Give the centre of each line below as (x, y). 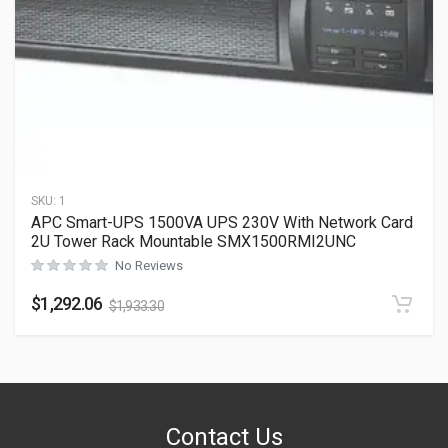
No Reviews (149, 265)
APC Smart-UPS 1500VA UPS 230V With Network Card (222, 222)
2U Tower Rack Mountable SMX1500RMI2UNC (193, 241)
